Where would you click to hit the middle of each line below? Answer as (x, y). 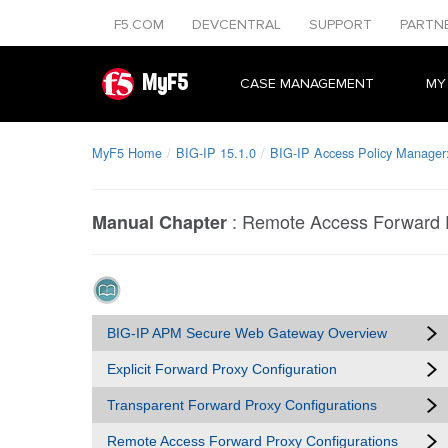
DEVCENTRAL (238, 24)
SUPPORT (342, 24)
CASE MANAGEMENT (307, 83)
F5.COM (141, 24)
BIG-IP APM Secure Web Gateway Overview (247, 333)
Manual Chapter (159, 222)
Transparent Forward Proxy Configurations (242, 405)
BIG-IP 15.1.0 (216, 152)
